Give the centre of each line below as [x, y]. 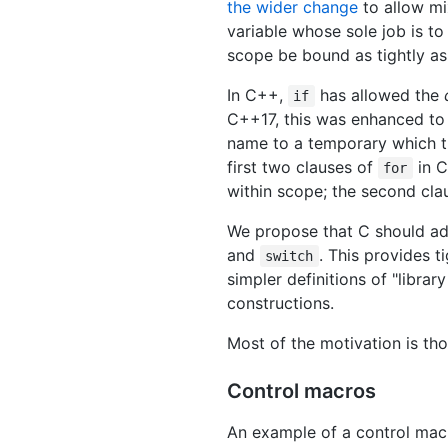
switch [289, 256]
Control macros [301, 391]
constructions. [280, 303]
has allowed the [379, 95]
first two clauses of [302, 167]
